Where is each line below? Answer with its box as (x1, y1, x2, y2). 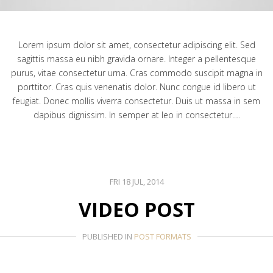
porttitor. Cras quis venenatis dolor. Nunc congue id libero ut (17, 81, 256, 93)
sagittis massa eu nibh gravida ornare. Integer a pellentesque (17, 53, 256, 65)
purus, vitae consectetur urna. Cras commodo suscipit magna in (10, 67, 263, 79)
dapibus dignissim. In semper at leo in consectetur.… (33, 109, 240, 121)
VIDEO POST (78, 196, 195, 222)
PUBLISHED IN (82, 231, 134, 242)
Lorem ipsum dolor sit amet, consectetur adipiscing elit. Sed (18, 39, 255, 51)
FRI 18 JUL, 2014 (109, 176, 164, 187)
